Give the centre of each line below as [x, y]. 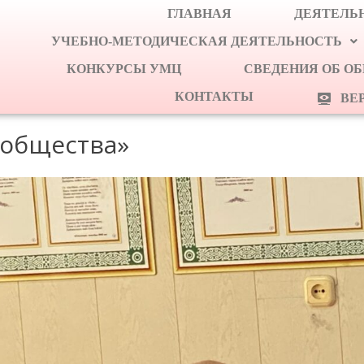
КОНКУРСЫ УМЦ [124, 69]
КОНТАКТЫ [214, 96]
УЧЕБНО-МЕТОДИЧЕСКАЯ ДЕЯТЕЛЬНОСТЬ [197, 41]
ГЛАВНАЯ [199, 13]
